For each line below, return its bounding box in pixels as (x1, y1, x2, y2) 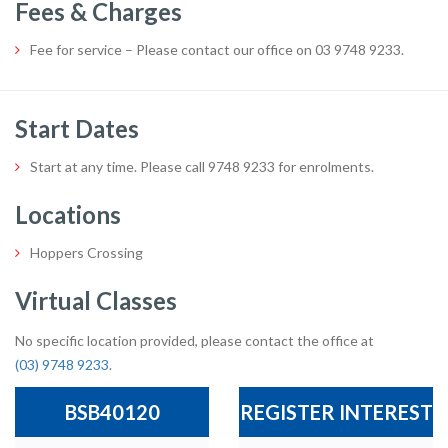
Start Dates (15, 113, 139, 143)
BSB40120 (64, 399, 160, 424)
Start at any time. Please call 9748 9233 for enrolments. (30, 157, 374, 175)
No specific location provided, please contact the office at (15, 331, 374, 349)
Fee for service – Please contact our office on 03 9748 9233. (30, 40, 404, 58)
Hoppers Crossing (30, 243, 143, 261)
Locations (15, 199, 121, 229)
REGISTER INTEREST (239, 399, 433, 424)
